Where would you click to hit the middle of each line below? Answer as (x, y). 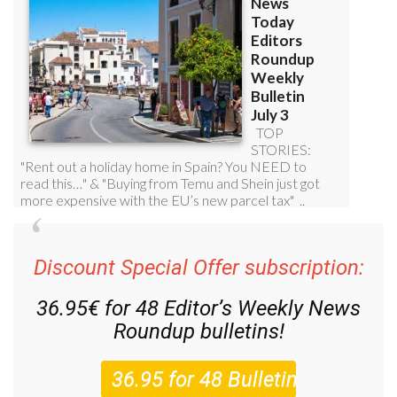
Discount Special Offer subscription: (198, 268)
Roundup (154, 332)
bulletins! (239, 332)
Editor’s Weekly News (262, 309)
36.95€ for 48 (100, 309)
